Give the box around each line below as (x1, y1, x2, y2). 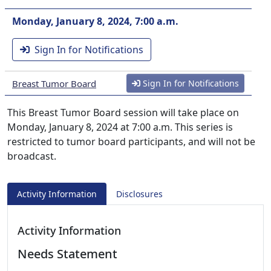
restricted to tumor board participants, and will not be (7, 135, 255, 148)
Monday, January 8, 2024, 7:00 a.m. (12, 15, 178, 28)
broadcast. (7, 149, 56, 163)
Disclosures (116, 188, 163, 200)
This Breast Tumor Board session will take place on (7, 106, 239, 119)
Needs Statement (18, 246, 117, 262)
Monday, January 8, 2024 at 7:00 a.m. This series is (7, 120, 233, 134)
